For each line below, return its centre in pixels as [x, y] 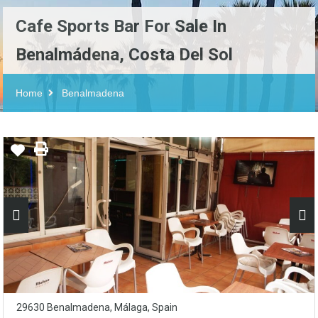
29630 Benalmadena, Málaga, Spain [97, 307]
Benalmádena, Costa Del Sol [124, 55]
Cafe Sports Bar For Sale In [121, 26]
